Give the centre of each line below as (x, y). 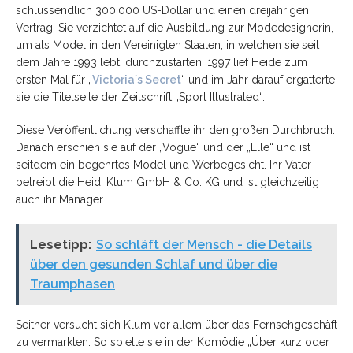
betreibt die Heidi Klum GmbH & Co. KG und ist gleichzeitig (167, 182)
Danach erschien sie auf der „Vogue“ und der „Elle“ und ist (163, 147)
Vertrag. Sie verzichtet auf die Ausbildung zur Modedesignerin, (175, 27)
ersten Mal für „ (54, 79)
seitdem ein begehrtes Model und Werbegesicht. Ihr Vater (163, 164)
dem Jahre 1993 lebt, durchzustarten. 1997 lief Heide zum (162, 62)
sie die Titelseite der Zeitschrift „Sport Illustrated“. (140, 97)
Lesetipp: (61, 244)
